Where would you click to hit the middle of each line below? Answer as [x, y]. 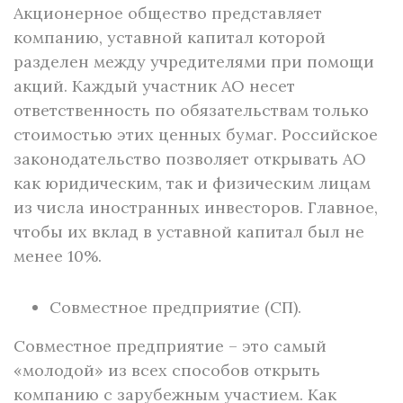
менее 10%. [58, 256]
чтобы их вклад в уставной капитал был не [189, 232]
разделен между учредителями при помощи [194, 62]
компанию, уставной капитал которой [170, 37]
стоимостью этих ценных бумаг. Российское [196, 134]
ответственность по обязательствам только [191, 110]
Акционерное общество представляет [168, 13]
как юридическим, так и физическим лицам [192, 183]
